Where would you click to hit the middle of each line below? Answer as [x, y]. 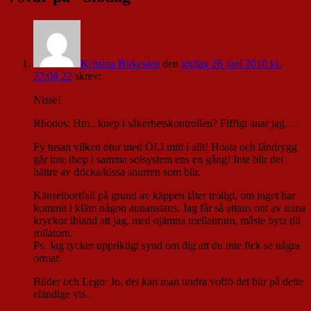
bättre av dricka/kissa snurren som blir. [117, 172]
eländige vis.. [62, 294]
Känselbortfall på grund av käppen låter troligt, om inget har [164, 196]
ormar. [47, 258]
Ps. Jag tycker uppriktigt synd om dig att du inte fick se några [167, 246]
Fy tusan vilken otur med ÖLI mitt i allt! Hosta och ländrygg [165, 147]
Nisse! [47, 100]
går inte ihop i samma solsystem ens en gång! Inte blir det [158, 160]
